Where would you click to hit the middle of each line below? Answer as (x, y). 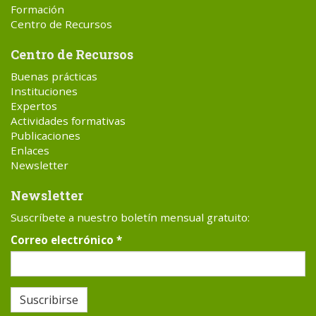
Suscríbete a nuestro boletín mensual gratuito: (130, 217)
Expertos (34, 105)
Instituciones (44, 91)
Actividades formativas (68, 120)
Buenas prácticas (54, 76)
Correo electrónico (63, 239)
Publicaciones (45, 135)
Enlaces (30, 150)
